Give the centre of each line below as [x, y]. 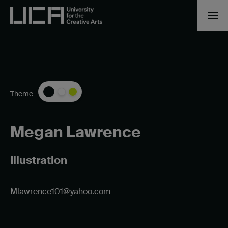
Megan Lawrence [76, 132]
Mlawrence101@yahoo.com [60, 192]
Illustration [39, 161]
